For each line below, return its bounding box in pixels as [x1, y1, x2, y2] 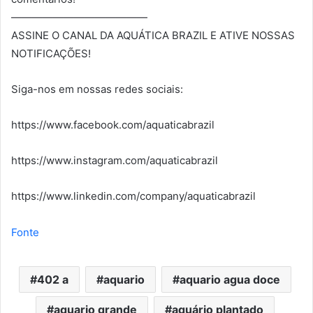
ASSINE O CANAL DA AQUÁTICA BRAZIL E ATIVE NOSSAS [11, 28, 295, 42]
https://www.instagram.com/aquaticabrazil [11, 153, 218, 167]
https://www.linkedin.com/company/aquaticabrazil [11, 189, 256, 203]
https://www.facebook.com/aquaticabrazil [11, 117, 214, 131]
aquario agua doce [179, 272, 280, 286]
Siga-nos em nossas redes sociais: [11, 82, 183, 96]
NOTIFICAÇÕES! [11, 46, 91, 60]
